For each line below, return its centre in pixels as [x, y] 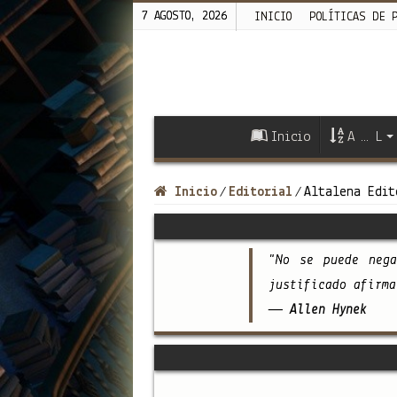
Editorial [260, 192]
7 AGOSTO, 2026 [184, 16]
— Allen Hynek [318, 310]
